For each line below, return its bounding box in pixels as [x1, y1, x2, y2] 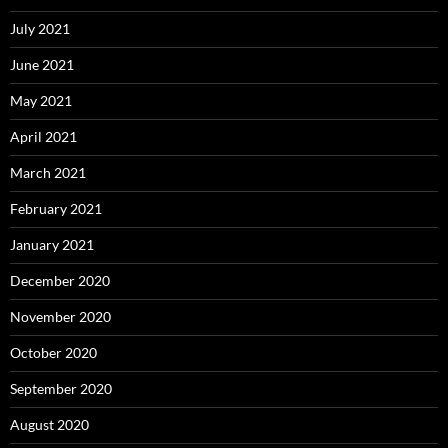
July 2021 [10, 20, 70, 38]
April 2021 [10, 128, 77, 146]
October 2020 [10, 344, 97, 362]
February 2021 [10, 200, 102, 218]
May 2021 [10, 92, 72, 110]
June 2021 [10, 56, 74, 74]
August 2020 [10, 416, 89, 434]
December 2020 [10, 272, 110, 290]
